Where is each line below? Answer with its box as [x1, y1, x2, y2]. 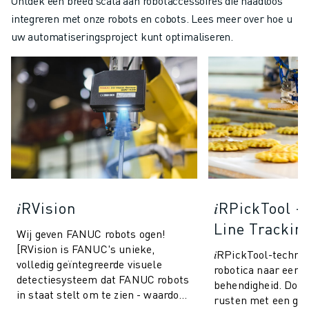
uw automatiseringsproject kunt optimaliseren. [11, 28, 233, 43]
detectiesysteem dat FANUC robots [17, 272, 190, 287]
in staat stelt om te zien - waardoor [17, 287, 190, 302]
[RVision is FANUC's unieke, [17, 241, 155, 257]
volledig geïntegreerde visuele [17, 257, 162, 272]
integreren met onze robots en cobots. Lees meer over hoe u [11, 10, 292, 26]
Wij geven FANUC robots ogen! [17, 226, 166, 241]
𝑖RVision [17, 198, 76, 218]
